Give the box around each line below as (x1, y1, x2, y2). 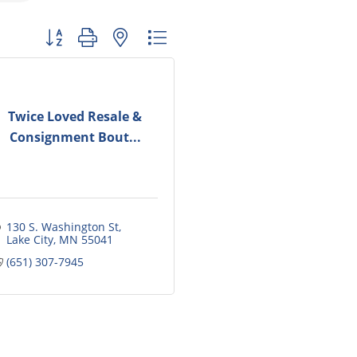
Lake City (6, 231, 53, 247)
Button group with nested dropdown (37, 29, 232, 45)
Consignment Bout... (9, 128, 141, 147)
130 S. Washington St (6, 218, 119, 234)
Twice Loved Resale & (8, 108, 142, 126)
